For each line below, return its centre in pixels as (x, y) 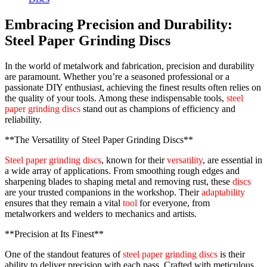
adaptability (223, 192)
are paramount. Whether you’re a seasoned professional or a (117, 76)
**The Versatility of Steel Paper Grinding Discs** (99, 139)
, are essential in (232, 160)
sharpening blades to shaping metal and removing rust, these (119, 181)
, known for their (134, 160)
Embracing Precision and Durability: (119, 24)
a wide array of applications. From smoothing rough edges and (122, 170)
